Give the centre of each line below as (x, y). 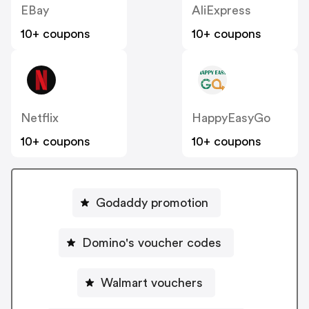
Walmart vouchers (152, 282)
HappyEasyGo (231, 118)
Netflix (40, 118)
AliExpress (221, 11)
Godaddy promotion (152, 202)
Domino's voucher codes (152, 242)
